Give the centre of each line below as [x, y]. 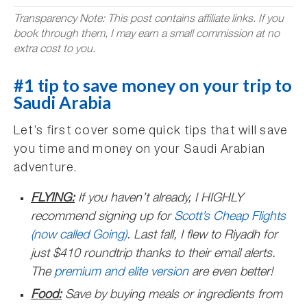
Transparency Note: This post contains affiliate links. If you [149, 20]
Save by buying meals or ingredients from [172, 295]
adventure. [46, 169]
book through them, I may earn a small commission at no [147, 35]
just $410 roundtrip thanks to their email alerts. [153, 254]
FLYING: [53, 199]
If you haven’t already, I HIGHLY [161, 199]
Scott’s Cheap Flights [230, 217]
